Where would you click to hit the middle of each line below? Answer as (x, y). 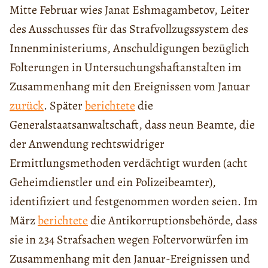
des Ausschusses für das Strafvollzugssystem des (129, 29)
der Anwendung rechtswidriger (87, 144)
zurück (27, 105)
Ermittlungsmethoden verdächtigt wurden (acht (129, 163)
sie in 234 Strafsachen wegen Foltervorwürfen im (129, 239)
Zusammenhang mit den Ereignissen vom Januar (130, 86)
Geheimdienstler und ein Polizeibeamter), (113, 182)
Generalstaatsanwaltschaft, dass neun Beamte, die (132, 124)
